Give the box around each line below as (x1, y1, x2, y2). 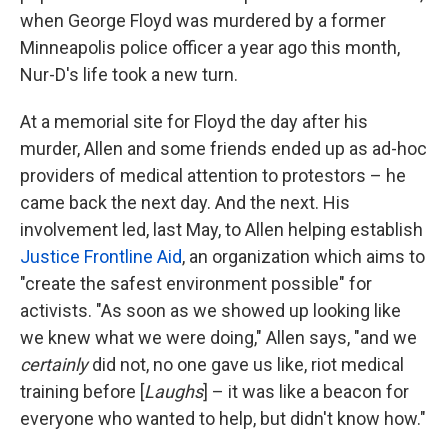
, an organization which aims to (182, 246, 425, 268)
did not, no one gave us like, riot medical (88, 354, 404, 376)
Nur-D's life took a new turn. (20, 64, 238, 86)
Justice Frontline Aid (20, 246, 182, 268)
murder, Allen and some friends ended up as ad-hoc (20, 138, 427, 160)
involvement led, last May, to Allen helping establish (20, 219, 423, 241)
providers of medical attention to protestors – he (20, 165, 406, 187)
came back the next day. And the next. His (20, 192, 350, 214)
